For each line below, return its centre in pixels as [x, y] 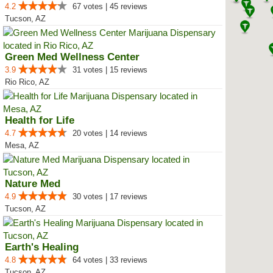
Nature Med [33, 184]
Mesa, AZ [22, 145]
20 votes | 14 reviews [110, 133]
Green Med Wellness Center [72, 57]
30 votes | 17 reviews [110, 197]
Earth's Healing [42, 247]
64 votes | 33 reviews [110, 260]
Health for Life [40, 120]
